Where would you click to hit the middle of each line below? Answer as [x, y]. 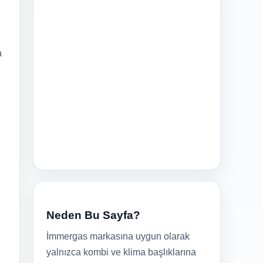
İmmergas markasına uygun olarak [118, 237]
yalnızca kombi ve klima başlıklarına [121, 252]
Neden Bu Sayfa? [93, 215]
